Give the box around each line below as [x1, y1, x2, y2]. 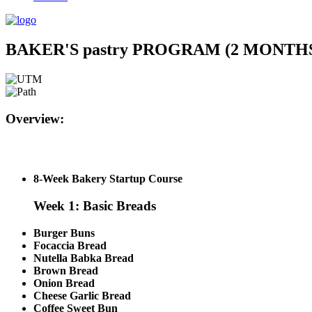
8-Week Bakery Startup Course [33, 173, 182, 185]
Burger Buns [33, 226, 95, 239]
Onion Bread [33, 276, 95, 289]
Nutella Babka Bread [33, 251, 134, 264]
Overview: [6, 111, 64, 126]
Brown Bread [33, 264, 98, 276]
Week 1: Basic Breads [33, 198, 156, 214]
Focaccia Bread [33, 239, 107, 251]
